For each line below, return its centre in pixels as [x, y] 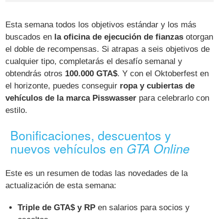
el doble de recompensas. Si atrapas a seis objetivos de [108, 49]
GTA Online [158, 148]
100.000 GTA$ [91, 73]
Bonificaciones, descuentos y [91, 135]
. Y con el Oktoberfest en [163, 73]
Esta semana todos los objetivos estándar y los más [101, 24]
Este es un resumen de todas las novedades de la [97, 173]
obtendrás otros [35, 73]
